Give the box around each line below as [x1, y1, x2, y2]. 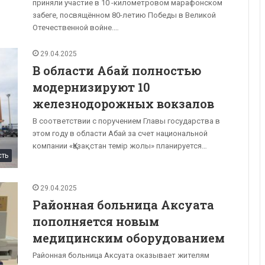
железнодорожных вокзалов [33, 95, 214, 111]
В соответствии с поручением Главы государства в [33, 116, 220, 125]
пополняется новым [33, 213, 159, 229]
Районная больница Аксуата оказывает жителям [33, 250, 209, 260]
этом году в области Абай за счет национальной [33, 128, 208, 138]
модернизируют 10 [33, 79, 150, 95]
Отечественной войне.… [33, 22, 119, 32]
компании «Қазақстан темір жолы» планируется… [33, 141, 207, 150]
